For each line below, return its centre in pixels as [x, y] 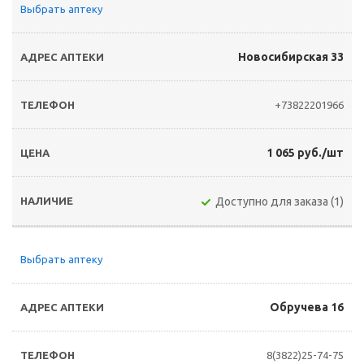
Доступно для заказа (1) [279, 201]
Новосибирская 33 [291, 57]
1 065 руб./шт [305, 153]
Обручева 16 [307, 307]
